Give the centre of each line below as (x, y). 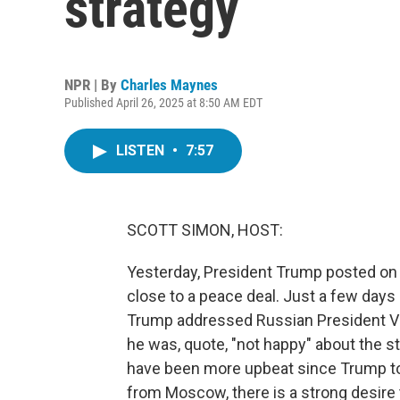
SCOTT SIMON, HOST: (205, 230)
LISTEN (142, 150)
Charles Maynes (169, 85)
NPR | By (92, 85)
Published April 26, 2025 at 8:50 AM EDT (163, 103)
